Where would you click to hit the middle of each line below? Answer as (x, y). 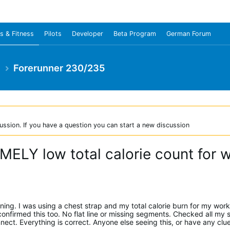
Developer (88, 34)
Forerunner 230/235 (59, 68)
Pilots (53, 34)
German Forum (189, 34)
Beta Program (135, 34)
